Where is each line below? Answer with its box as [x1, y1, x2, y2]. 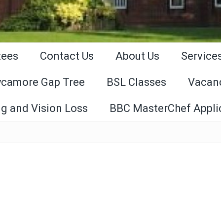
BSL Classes [107, 76, 166, 89]
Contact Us [40, 50, 94, 63]
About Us [115, 50, 159, 63]
